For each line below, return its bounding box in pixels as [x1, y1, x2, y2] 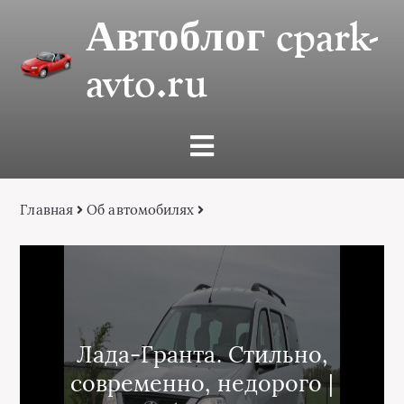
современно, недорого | [69, 369, 335, 398]
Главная [20, 201, 73, 218]
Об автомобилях [87, 201, 195, 218]
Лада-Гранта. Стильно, [76, 340, 328, 369]
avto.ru [86, 59, 207, 106]
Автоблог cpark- [86, 13, 379, 60]
